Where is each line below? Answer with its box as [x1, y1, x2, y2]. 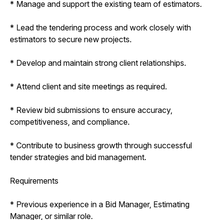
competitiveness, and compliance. [10, 116, 130, 127]
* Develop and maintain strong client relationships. [10, 57, 186, 68]
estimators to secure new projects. [10, 34, 132, 44]
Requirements [10, 175, 58, 186]
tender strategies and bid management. [10, 152, 146, 162]
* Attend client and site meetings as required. [10, 81, 167, 91]
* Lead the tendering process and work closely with [10, 22, 191, 32]
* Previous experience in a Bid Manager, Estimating [10, 199, 190, 209]
